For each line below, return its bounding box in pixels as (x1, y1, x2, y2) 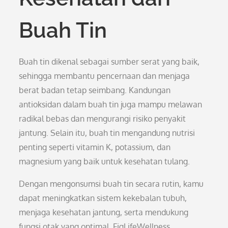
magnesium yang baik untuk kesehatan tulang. (19, 156, 190, 166)
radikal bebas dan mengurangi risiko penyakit (19, 113, 186, 124)
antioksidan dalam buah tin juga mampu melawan (19, 99, 203, 109)
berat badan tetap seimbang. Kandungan (19, 85, 171, 95)
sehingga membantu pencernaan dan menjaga (19, 71, 190, 81)
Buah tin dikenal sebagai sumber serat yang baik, (19, 56, 200, 67)
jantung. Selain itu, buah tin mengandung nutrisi (19, 128, 195, 138)
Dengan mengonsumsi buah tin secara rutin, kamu (19, 179, 204, 189)
